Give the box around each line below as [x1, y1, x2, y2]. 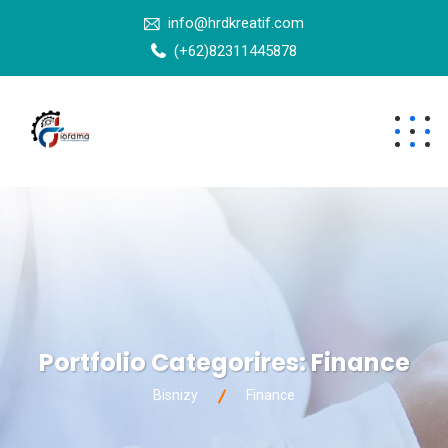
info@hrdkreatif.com [168, 14, 304, 32]
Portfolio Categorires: [38, 345, 311, 379]
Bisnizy [153, 386, 198, 403]
